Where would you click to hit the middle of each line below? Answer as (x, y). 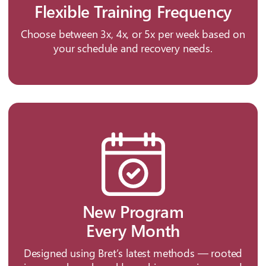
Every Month (133, 230)
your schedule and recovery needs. (133, 48)
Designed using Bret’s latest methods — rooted (133, 253)
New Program (133, 211)
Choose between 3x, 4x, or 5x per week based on (133, 34)
